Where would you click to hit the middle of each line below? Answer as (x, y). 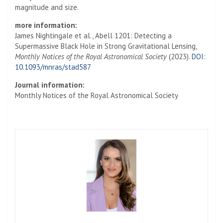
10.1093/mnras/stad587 (53, 67)
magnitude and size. (47, 7)
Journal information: (50, 85)
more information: (46, 25)
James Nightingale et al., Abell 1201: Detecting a (93, 35)
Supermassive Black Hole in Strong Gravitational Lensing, (106, 46)
